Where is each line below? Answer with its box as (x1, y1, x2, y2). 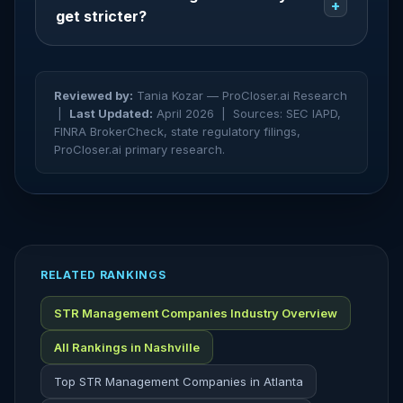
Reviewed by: (54, 88, 133, 103)
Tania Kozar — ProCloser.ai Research (133, 88, 347, 103)
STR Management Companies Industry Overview (54, 306, 337, 320)
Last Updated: (69, 106, 153, 121)
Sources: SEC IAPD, (233, 106, 341, 121)
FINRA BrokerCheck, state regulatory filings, (54, 124, 300, 139)
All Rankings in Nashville (54, 340, 200, 354)
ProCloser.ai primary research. (54, 142, 225, 157)
